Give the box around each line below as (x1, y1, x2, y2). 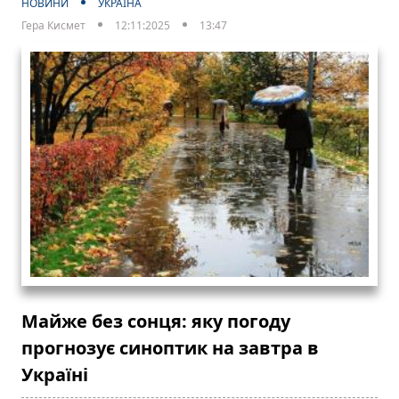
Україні (21, 362, 88, 387)
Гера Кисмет (21, 17, 85, 33)
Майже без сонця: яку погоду (21, 308, 290, 333)
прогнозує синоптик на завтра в (21, 335, 319, 360)
